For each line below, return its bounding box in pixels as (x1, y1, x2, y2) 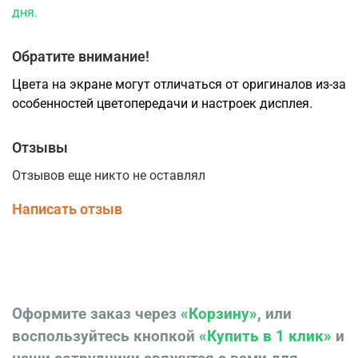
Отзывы (12, 138, 68, 156)
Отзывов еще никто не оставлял (12, 167, 205, 183)
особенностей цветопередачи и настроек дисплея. (12, 95, 312, 111)
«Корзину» (181, 305, 257, 324)
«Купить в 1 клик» (199, 328, 332, 346)
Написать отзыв (12, 200, 122, 217)
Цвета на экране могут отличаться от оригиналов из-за (12, 76, 346, 92)
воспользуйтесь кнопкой (12, 328, 199, 346)
